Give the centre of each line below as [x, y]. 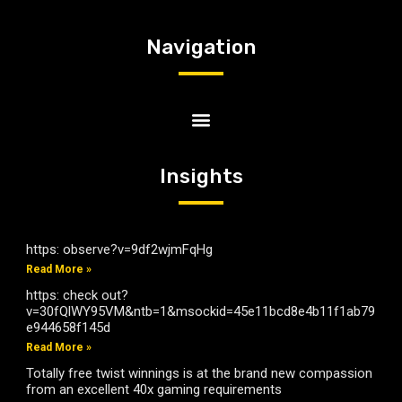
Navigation [201, 47]
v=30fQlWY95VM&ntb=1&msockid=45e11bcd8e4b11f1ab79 [201, 311]
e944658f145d [68, 328]
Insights [201, 176]
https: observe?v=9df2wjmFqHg [119, 249]
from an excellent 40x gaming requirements [154, 389]
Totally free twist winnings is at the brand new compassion [199, 373]
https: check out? [77, 295]
